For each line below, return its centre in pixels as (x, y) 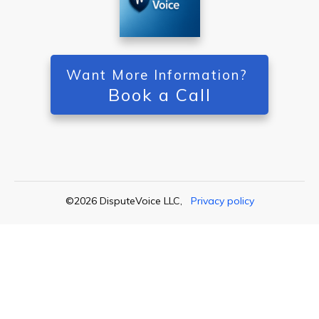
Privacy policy (222, 200)
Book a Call (159, 94)
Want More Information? (159, 74)
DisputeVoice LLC (140, 200)
